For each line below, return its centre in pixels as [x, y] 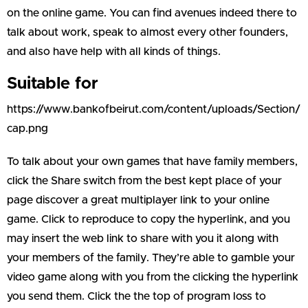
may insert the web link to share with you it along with [143, 238]
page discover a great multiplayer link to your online [138, 200]
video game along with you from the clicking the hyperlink [153, 277]
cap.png [27, 128]
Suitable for [53, 84]
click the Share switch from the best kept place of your [144, 180]
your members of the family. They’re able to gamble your [151, 257]
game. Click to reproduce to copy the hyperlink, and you [148, 219]
